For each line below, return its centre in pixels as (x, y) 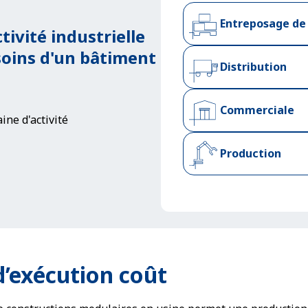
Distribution (254, 67)
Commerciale (257, 110)
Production (251, 153)
